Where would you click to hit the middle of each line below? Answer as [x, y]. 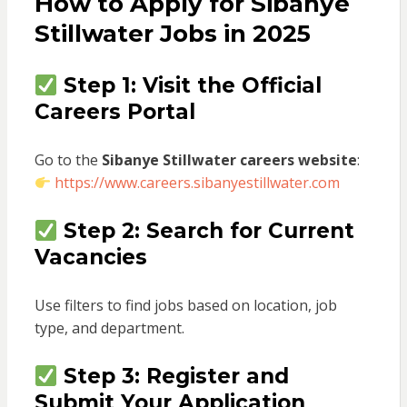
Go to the [68, 160]
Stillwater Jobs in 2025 [172, 34]
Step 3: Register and [176, 377]
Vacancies [90, 258]
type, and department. [109, 328]
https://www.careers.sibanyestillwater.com [197, 183]
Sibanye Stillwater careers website [229, 160]
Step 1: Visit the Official [192, 86]
